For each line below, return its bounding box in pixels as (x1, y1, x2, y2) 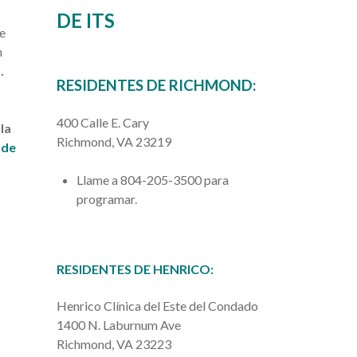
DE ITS (56, 8, 115, 32)
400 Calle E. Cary (56, 115, 149, 131)
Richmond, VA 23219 (56, 134, 171, 150)
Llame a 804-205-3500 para (76, 172, 229, 188)
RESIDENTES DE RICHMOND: (56, 76, 256, 94)
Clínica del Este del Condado (103, 297, 258, 313)
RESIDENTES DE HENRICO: (56, 261, 214, 277)
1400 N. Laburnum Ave (56, 316, 181, 332)
